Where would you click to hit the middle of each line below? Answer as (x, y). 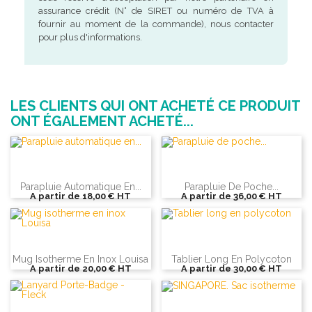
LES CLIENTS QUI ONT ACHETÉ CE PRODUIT (155, 106)
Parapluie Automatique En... (80, 187)
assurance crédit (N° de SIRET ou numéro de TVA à (156, 11)
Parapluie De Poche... (231, 187)
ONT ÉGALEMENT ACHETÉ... (102, 122)
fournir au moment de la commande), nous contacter (156, 24)
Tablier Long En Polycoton (231, 259)
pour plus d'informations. (90, 38)
